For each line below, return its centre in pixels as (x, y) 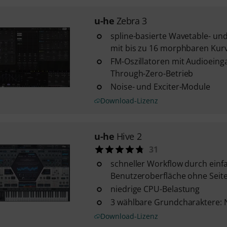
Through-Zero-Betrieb (152, 73)
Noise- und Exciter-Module (160, 87)
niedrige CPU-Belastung (155, 189)
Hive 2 (129, 136)
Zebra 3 (131, 21)
